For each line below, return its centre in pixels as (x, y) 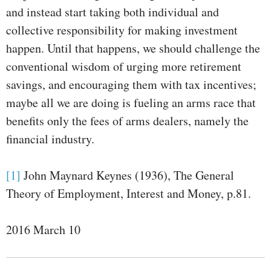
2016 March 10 (43, 230)
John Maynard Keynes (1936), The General (127, 175)
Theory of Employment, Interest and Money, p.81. (129, 194)
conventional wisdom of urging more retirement (124, 67)
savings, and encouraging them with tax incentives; (131, 85)
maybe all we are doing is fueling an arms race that (131, 103)
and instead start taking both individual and (113, 12)
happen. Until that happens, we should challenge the (133, 48)
